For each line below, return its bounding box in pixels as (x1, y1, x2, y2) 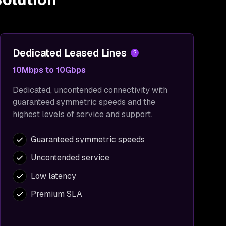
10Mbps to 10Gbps (13, 65, 86, 75)
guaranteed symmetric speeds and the (13, 97, 155, 107)
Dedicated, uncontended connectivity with (13, 85, 167, 95)
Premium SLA (31, 189, 82, 199)
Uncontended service (31, 152, 109, 163)
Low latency (31, 171, 76, 181)
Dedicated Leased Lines (13, 46, 127, 60)
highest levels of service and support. (13, 109, 152, 120)
